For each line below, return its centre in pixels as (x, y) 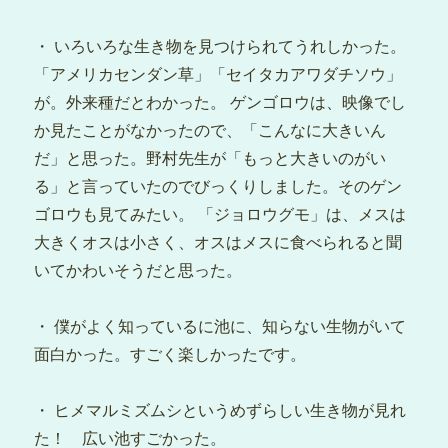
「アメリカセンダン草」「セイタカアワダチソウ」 (218, 74)
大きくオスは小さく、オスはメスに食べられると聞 (218, 242)
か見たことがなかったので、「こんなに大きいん (210, 130)
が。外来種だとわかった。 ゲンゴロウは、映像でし (220, 102)
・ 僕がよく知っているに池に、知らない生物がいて (220, 326)
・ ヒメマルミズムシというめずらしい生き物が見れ (220, 410)
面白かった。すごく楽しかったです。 (170, 354)
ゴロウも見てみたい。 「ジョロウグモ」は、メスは (220, 214)
